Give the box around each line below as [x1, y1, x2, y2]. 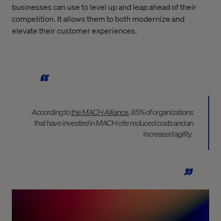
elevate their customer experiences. [12, 25, 137, 36]
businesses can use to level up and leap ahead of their [12, 1, 196, 12]
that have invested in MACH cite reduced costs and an [34, 117, 193, 128]
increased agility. [143, 128, 193, 139]
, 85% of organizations [128, 107, 193, 117]
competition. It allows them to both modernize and [12, 13, 184, 24]
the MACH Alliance [71, 107, 128, 117]
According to [32, 107, 71, 117]
